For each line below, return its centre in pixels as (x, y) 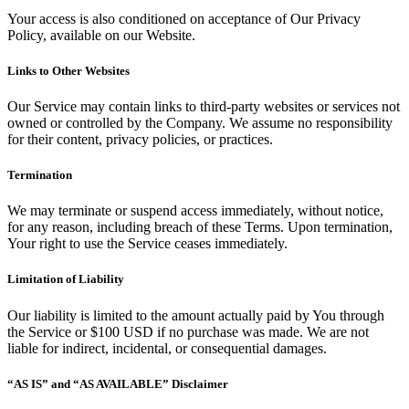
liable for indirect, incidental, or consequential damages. (167, 348)
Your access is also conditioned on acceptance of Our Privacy (184, 18)
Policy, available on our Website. (101, 35)
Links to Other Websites (68, 70)
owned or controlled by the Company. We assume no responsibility (200, 122)
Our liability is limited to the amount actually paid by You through (196, 315)
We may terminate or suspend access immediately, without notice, (195, 211)
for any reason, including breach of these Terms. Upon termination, (200, 227)
